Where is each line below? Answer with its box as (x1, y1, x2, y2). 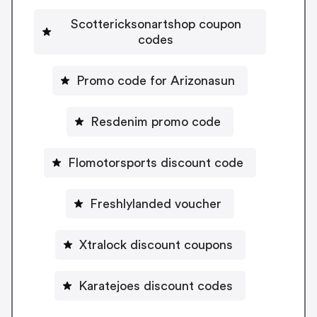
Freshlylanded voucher (90, 197, 221, 210)
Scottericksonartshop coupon (70, 17, 241, 30)
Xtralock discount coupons (79, 238, 233, 251)
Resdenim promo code (91, 115, 221, 128)
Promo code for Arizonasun (76, 74, 235, 87)
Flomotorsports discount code (68, 156, 243, 169)
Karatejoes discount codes (79, 279, 233, 292)
